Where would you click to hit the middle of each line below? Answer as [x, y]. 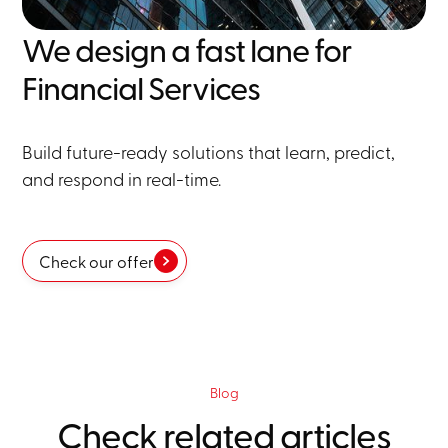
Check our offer [97, 261]
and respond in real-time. [122, 178]
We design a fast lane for [187, 49]
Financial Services [141, 87]
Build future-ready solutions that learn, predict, [209, 151]
